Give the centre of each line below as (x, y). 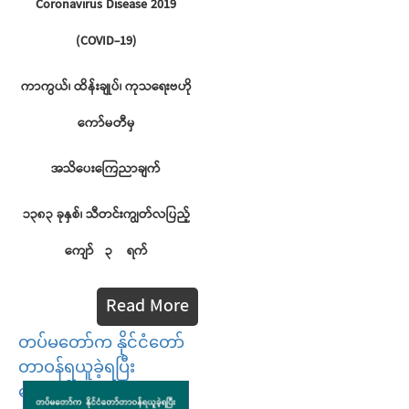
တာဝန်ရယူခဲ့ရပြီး (77, 367)
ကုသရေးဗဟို (158, 87)
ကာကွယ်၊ (45, 87)
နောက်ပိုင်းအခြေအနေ (94, 392)
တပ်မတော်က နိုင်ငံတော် (101, 343)
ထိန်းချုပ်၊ (97, 87)
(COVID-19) (106, 42)
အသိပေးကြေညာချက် (106, 169)
